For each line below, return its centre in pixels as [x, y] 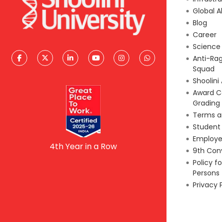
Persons [206, 173]
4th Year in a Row [83, 146]
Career [205, 34]
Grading [206, 103]
